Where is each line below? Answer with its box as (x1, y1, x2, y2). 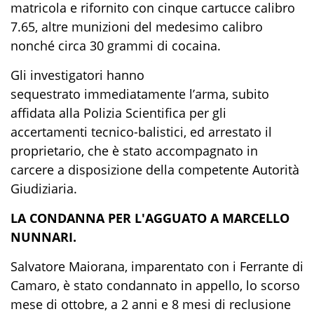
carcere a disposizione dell (11, 161, 168, 179)
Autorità (252, 161, 299, 179)
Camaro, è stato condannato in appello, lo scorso (11, 277, 300, 294)
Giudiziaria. (11, 180, 77, 198)
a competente (168, 161, 252, 179)
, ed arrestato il (184, 123, 272, 141)
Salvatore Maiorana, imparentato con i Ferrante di (11, 258, 303, 275)
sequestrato (11, 86, 84, 103)
